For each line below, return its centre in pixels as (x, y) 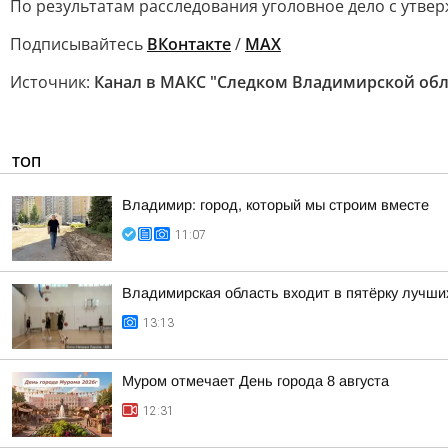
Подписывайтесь (78, 44)
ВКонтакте (189, 44)
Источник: (52, 82)
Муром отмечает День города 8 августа (255, 381)
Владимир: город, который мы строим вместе (275, 205)
